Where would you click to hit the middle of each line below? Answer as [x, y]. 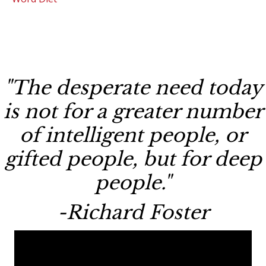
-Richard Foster [133, 213]
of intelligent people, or [133, 136]
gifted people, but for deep [133, 159]
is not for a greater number [133, 112]
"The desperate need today [133, 88]
